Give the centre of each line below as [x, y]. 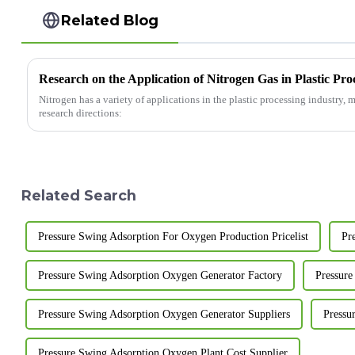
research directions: [80, 113]
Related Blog [110, 20]
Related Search [78, 195]
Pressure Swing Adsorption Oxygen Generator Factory [160, 275]
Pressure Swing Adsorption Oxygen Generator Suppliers [164, 314]
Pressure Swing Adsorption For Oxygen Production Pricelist [173, 236]
